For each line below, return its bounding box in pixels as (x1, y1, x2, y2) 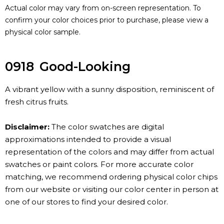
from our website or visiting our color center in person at (5, 184, 218, 194)
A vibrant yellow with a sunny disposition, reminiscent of (5, 84, 214, 94)
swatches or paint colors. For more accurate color (5, 159, 193, 169)
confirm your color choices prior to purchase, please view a (5, 15, 208, 25)
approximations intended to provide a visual (5, 134, 171, 144)
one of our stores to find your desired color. (5, 197, 168, 207)
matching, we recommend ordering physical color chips (5, 172, 217, 182)
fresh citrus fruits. (5, 97, 68, 107)
